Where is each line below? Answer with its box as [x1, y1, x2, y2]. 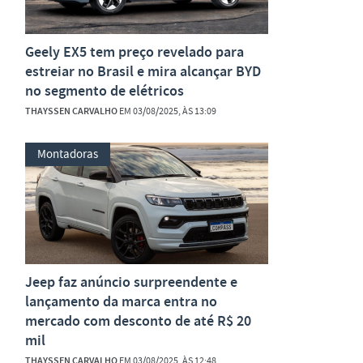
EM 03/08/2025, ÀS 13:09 [117, 105, 216, 117]
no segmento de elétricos [25, 81, 184, 100]
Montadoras [37, 146, 98, 162]
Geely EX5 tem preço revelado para [25, 42, 244, 62]
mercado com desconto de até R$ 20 [25, 311, 251, 331]
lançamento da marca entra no [25, 292, 217, 311]
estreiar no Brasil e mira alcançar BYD [25, 62, 261, 81]
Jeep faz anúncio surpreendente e [25, 272, 237, 292]
